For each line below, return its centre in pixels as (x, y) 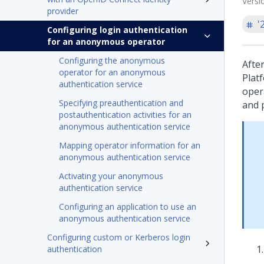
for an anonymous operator (106, 42)
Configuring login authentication (117, 30)
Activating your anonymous (111, 176)
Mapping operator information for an (130, 145)
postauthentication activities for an (125, 115)
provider (63, 11)
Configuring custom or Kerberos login (119, 237)
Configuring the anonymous (112, 60)
